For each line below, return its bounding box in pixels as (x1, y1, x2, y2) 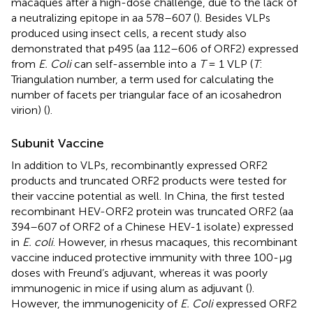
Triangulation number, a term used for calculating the (11, 72, 274, 86)
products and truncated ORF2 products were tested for (11, 173, 286, 187)
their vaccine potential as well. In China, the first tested (11, 189, 284, 203)
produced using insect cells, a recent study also (11, 26, 247, 40)
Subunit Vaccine (11, 135, 104, 151)
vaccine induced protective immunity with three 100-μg (11, 250, 292, 264)
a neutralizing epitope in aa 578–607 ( (11, 10, 196, 24)
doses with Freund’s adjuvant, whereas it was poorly (11, 265, 268, 279)
